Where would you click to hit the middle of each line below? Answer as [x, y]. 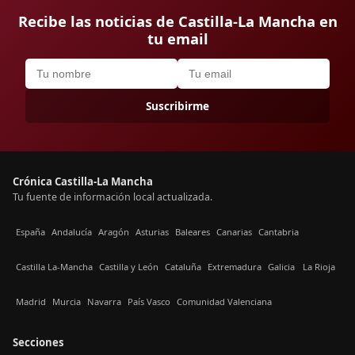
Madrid [31, 301]
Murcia [67, 301]
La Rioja [319, 266]
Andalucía [72, 231]
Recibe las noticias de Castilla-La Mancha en [177, 21]
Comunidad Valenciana [224, 301]
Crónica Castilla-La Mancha [83, 182]
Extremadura [235, 266]
